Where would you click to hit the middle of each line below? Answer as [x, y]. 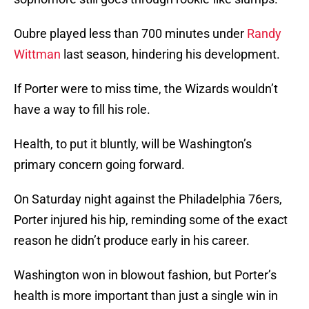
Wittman [37, 54]
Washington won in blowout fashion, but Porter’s [145, 275]
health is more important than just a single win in [146, 296]
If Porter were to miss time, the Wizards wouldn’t [146, 89]
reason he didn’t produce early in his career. [132, 241]
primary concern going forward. [99, 165]
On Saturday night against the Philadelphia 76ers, [148, 199]
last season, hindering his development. [170, 54]
